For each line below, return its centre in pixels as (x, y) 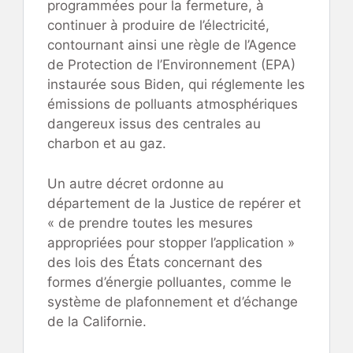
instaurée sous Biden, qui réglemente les (176, 85)
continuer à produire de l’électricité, (158, 26)
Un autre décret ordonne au (136, 183)
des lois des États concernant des (155, 262)
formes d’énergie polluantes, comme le (169, 282)
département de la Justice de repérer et (174, 203)
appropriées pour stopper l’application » (171, 242)
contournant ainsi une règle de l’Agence (172, 45)
